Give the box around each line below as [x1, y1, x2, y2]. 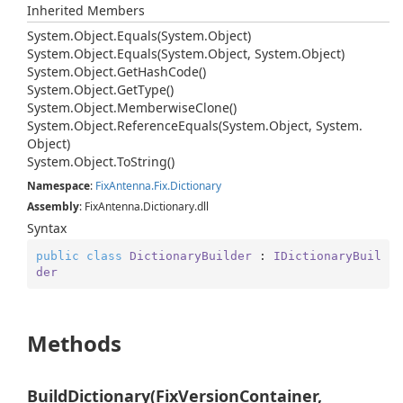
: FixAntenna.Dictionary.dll [79, 199, 209, 214]
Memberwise [117, 99, 195, 116]
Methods [27, 328, 121, 358]
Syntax [27, 219, 67, 237]
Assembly [27, 199, 79, 214]
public [35, 248, 79, 263]
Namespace [27, 178, 90, 193]
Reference [117, 117, 178, 134]
